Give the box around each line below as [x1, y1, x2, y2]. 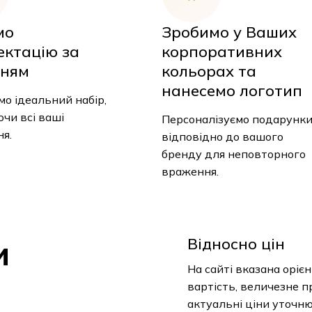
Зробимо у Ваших [161, 22, 297, 42]
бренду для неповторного [161, 147, 306, 162]
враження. [161, 164, 219, 179]
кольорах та [161, 61, 256, 81]
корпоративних [161, 42, 282, 62]
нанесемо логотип [161, 81, 302, 101]
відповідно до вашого [161, 130, 283, 144]
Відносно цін [187, 234, 285, 254]
